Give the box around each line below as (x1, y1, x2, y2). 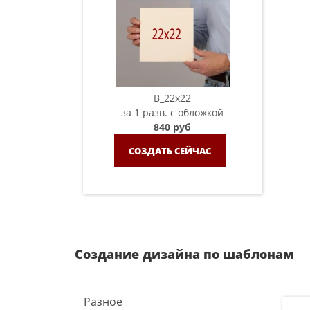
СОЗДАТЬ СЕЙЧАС (128, 144, 211, 157)
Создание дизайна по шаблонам (75, 246, 293, 262)
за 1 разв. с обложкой (121, 106, 224, 119)
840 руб (154, 120, 191, 134)
